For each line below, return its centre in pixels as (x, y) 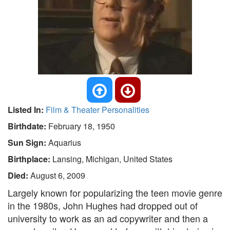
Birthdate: (28, 126)
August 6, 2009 (58, 175)
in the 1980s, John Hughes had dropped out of (103, 205)
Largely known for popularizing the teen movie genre (115, 193)
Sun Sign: (28, 142)
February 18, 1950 (82, 126)
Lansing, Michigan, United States (112, 159)
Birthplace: (30, 159)
